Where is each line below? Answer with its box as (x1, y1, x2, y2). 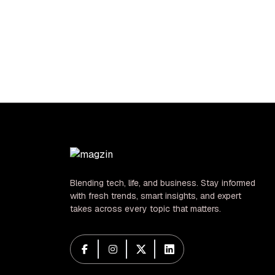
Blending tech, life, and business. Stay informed (70, 177, 255, 188)
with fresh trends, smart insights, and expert (70, 190, 241, 201)
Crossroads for (96, 23, 204, 43)
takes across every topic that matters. (70, 203, 221, 214)
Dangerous (110, 6, 190, 26)
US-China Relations (79, 41, 222, 60)
